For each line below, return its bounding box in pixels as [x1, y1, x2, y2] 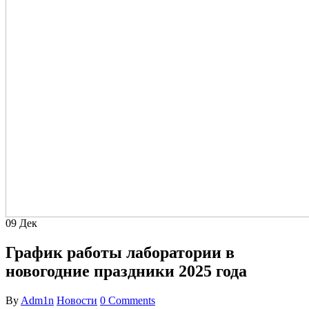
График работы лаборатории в [6, 243, 235, 261]
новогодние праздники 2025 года [6, 261, 247, 280]
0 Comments [100, 294, 155, 306]
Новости [57, 294, 97, 306]
